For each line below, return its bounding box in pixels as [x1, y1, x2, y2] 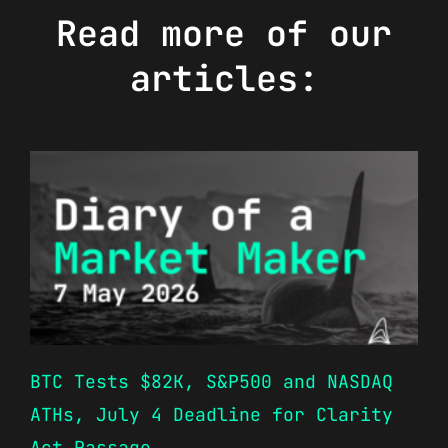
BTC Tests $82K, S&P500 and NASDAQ [30, 369, 393, 393]
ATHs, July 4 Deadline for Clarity [30, 402, 393, 426]
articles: [129, 54, 319, 102]
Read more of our [56, 9, 392, 57]
